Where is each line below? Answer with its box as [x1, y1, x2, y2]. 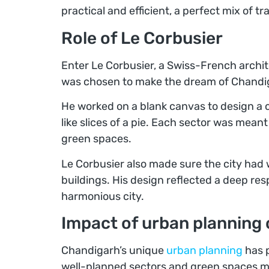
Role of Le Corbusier [61, 28, 223, 48]
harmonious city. [61, 189, 144, 203]
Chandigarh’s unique [61, 243, 166, 257]
